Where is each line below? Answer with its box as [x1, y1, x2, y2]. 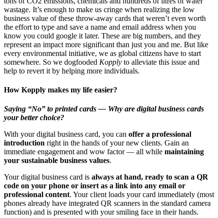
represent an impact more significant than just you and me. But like [4, 40, 208, 49]
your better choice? [4, 113, 64, 122]
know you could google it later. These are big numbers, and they [4, 31, 201, 40]
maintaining [164, 147, 204, 156]
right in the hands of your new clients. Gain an [45, 139, 189, 147]
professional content [4, 190, 70, 199]
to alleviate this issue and [122, 57, 200, 66]
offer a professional [128, 130, 191, 139]
